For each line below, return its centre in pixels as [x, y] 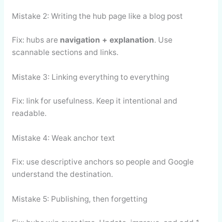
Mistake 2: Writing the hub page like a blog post [97, 16]
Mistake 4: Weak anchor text [63, 138]
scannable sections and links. [65, 53]
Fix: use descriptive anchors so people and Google [103, 162]
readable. [29, 113]
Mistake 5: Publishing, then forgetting [79, 199]
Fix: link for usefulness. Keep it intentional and [94, 101]
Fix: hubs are [36, 40]
